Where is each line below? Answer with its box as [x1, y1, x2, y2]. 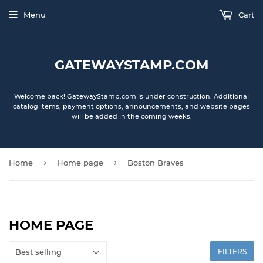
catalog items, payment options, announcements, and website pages [13, 102, 250, 110]
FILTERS [218, 247, 247, 256]
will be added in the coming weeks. [71, 112, 192, 120]
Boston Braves [127, 158, 184, 167]
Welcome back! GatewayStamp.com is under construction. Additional [14, 92, 249, 100]
